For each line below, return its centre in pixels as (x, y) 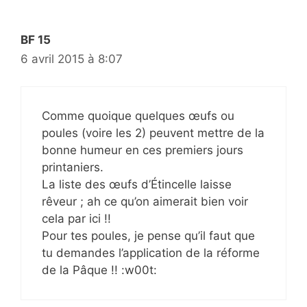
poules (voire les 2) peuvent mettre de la (153, 133)
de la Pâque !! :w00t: (99, 270)
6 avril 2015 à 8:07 (72, 59)
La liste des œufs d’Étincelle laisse (137, 185)
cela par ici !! (76, 219)
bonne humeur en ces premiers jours (143, 150)
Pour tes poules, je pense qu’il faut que (148, 236)
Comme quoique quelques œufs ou (138, 116)
